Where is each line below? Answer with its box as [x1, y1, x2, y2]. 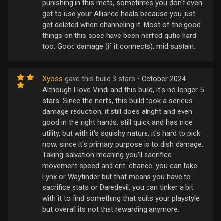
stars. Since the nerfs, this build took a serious [42, 96, 193, 105]
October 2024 [142, 74, 185, 83]
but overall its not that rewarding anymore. [42, 204, 179, 214]
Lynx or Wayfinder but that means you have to [42, 172, 191, 181]
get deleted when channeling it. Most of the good [42, 20, 201, 29]
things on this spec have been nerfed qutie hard [42, 31, 196, 40]
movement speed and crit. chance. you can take [42, 161, 197, 170]
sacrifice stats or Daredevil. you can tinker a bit [42, 183, 193, 192]
